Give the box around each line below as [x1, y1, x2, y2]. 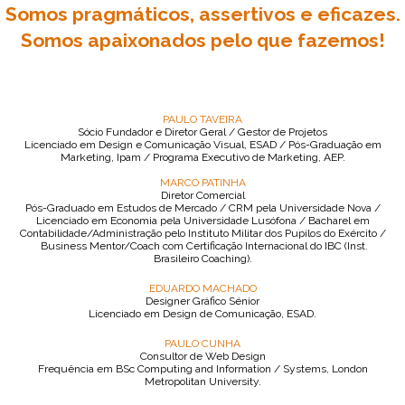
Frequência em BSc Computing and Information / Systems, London [37, 363, 368, 375]
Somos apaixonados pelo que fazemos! [20, 29, 385, 52]
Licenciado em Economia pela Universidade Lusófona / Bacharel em [35, 214, 370, 227]
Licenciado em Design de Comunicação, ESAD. [89, 307, 316, 320]
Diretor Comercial [160, 189, 245, 202]
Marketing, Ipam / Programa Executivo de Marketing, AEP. [60, 151, 345, 164]
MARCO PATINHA [159, 176, 246, 189]
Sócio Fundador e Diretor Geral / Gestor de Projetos [78, 126, 327, 138]
